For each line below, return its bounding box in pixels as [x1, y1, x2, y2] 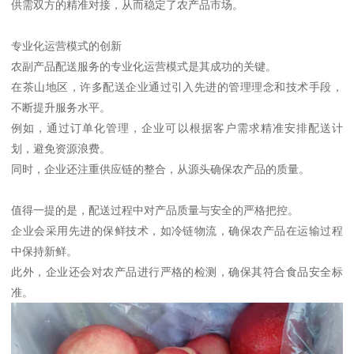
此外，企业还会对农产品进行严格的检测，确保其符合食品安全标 [11, 265, 343, 279]
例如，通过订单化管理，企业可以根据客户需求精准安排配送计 [11, 122, 343, 135]
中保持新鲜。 [11, 245, 78, 258]
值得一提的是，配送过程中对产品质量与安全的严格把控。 [11, 204, 299, 217]
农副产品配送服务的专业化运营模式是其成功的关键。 [11, 60, 277, 73]
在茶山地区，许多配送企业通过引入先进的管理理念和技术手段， [11, 81, 343, 94]
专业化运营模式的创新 [11, 40, 122, 53]
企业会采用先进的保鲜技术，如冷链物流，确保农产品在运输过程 [11, 224, 343, 238]
